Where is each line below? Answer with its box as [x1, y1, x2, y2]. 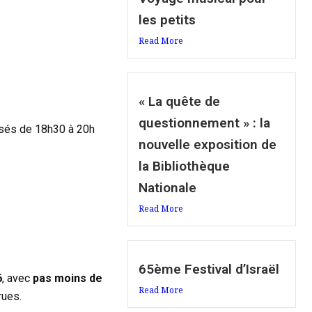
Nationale [139, 180, 197, 196]
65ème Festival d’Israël [139, 261, 280, 278]
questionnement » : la [139, 115, 271, 132]
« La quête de [139, 93, 221, 110]
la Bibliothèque [139, 158, 231, 175]
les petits [139, 12, 196, 29]
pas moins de [30, 272, 102, 286]
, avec [2, 272, 30, 286]
